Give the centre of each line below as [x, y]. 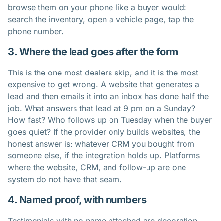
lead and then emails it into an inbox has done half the [108, 96]
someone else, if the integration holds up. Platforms [104, 155]
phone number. [36, 31]
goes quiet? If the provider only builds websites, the [104, 131]
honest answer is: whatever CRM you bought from [101, 143]
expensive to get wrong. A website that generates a [104, 84]
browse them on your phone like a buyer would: [97, 7]
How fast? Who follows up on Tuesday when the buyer [110, 120]
